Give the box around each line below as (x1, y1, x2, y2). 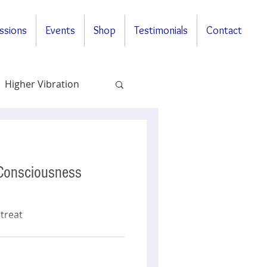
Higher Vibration (5, 77, 79, 91)
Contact (206, 24, 242, 37)
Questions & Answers (5, 125, 101, 138)
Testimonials (134, 24, 188, 37)
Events (45, 24, 75, 37)
